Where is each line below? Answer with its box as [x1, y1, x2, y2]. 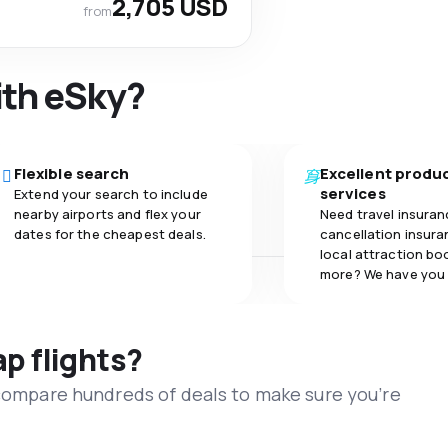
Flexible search [14, 163, 130, 184]
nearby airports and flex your [14, 205, 201, 223]
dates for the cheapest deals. [14, 225, 206, 243]
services [320, 183, 386, 204]
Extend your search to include [14, 185, 208, 203]
